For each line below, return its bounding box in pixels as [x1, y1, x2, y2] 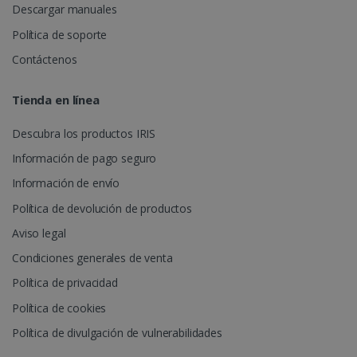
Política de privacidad [12, 275, 118, 291]
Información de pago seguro [12, 151, 157, 167]
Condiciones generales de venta [12, 250, 173, 266]
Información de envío [12, 175, 120, 191]
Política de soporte [12, 26, 108, 42]
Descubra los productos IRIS [12, 126, 156, 142]
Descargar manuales [12, 2, 117, 18]
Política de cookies [12, 300, 107, 316]
